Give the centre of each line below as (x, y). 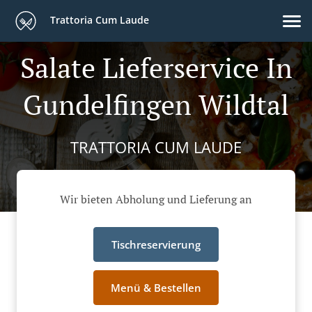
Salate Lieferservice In (156, 67)
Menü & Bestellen (156, 288)
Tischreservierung (156, 245)
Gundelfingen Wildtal (156, 104)
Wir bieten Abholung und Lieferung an (156, 200)
